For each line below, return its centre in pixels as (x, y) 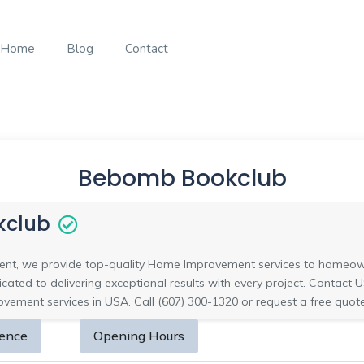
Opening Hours (139, 336)
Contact (146, 49)
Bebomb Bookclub (182, 179)
